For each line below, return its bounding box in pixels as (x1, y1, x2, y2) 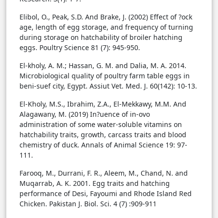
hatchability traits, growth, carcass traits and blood (19, 130, 186, 140)
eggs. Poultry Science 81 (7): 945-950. (19, 43, 140, 53)
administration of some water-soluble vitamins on (19, 120, 182, 129)
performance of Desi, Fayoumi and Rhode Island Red (19, 189, 192, 199)
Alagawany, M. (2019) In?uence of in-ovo (19, 109, 150, 119)
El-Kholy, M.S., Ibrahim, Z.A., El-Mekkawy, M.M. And (19, 99, 186, 109)
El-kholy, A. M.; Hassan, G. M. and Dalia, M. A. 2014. (19, 61, 188, 71)
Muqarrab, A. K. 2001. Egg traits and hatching (19, 179, 170, 188)
